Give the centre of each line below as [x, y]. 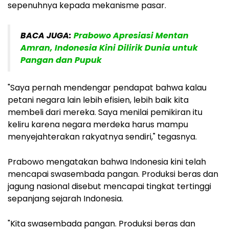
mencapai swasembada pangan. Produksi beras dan [113, 174]
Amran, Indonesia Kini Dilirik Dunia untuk [109, 48]
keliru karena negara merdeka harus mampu [98, 124]
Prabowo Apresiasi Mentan [131, 35]
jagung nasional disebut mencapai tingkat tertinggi [109, 186]
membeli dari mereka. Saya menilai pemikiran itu [105, 112]
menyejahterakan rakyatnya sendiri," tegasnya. [102, 136]
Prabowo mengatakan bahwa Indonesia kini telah [107, 162]
